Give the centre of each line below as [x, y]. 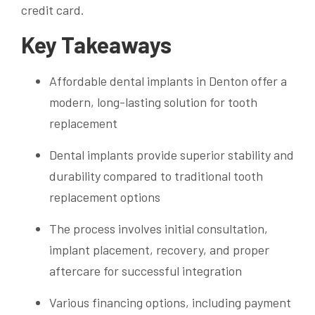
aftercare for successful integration [146, 270]
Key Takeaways [96, 44]
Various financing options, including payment [170, 302]
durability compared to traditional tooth [156, 175]
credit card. [53, 9]
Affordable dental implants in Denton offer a [168, 81]
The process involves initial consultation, [159, 228]
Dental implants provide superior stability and [172, 154]
